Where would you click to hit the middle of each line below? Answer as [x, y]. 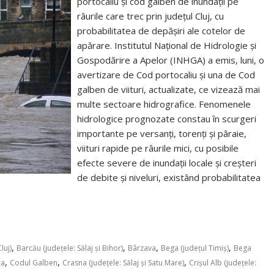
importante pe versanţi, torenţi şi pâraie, [162, 133]
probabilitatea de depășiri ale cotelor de [161, 31]
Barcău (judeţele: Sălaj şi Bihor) [70, 248]
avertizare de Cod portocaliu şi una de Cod [166, 75]
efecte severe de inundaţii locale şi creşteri [167, 163]
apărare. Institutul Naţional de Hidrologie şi [167, 45]
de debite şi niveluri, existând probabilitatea [169, 177]
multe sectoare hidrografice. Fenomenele [164, 104]
